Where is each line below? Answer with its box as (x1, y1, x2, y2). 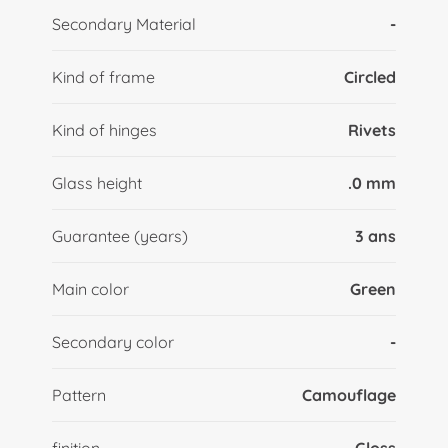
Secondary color (51, 331, 174, 352)
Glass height (51, 172, 142, 193)
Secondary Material (51, 13, 196, 34)
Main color (51, 278, 129, 299)
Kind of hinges (51, 119, 157, 140)
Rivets (348, 119, 397, 140)
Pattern (51, 384, 106, 405)
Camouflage (302, 384, 397, 405)
